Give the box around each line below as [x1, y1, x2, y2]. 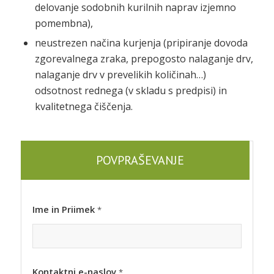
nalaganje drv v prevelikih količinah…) [34, 67, 206, 81]
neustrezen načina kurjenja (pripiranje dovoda [34, 35, 248, 50]
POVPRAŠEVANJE [95, 152, 184, 168]
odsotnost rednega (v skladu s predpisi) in [34, 83, 227, 97]
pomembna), [34, 16, 93, 30]
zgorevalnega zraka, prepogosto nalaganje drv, [34, 51, 253, 65]
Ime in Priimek [32, 202, 97, 215]
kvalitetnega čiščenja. [34, 99, 133, 113]
